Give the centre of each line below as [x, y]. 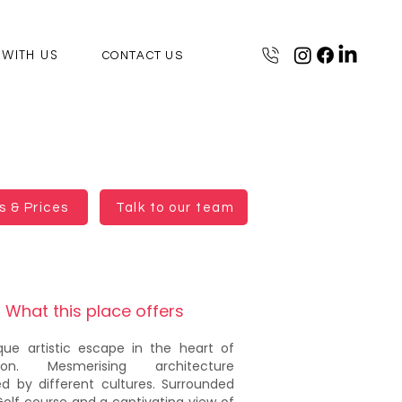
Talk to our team [175, 207]
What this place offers [95, 311]
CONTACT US [143, 55]
